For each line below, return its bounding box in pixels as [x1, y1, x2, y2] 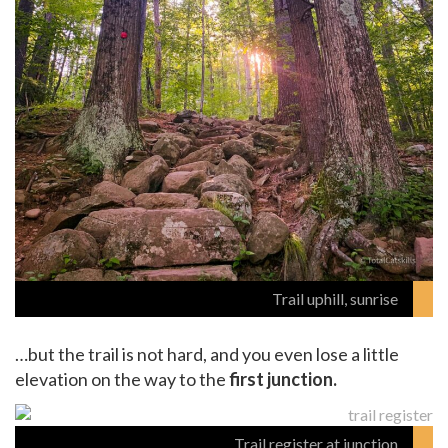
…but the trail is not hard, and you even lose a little [15, 342, 399, 365]
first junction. [229, 367, 337, 390]
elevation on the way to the [15, 367, 229, 390]
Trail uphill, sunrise [272, 288, 398, 308]
